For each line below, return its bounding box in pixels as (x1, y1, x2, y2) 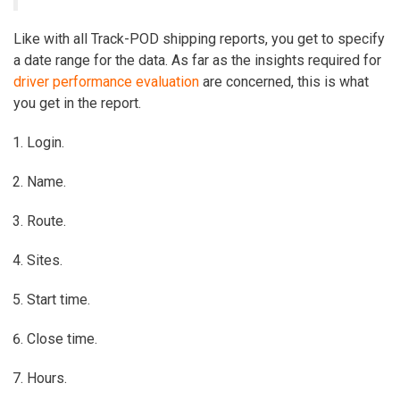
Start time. (27, 290, 90, 308)
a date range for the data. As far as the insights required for (13, 51, 381, 69)
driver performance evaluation (13, 72, 199, 90)
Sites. (27, 251, 62, 269)
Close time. (27, 329, 97, 347)
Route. (27, 212, 66, 229)
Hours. (27, 369, 67, 387)
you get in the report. (13, 94, 141, 112)
